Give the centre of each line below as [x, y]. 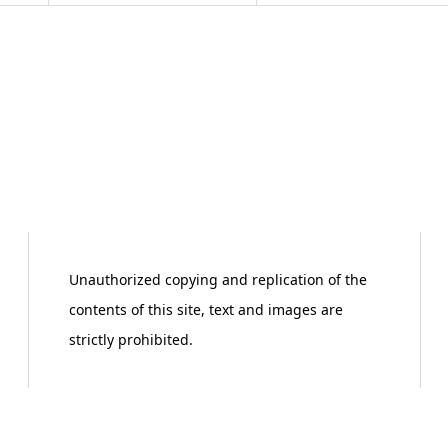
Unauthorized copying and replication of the [217, 279]
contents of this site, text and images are [205, 309]
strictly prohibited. [130, 339]
